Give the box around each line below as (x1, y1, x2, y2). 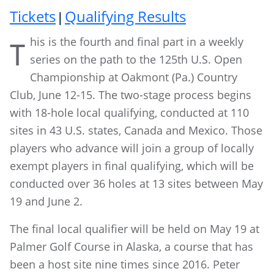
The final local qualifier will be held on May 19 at (10, 221, 259, 236)
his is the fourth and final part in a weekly (30, 34, 243, 49)
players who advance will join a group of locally (10, 141, 254, 155)
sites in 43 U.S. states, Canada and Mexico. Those (10, 123, 262, 138)
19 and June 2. (10, 194, 83, 209)
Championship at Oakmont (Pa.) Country (30, 70, 237, 84)
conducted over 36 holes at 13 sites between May (10, 176, 263, 191)
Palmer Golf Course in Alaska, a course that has (10, 239, 253, 254)
